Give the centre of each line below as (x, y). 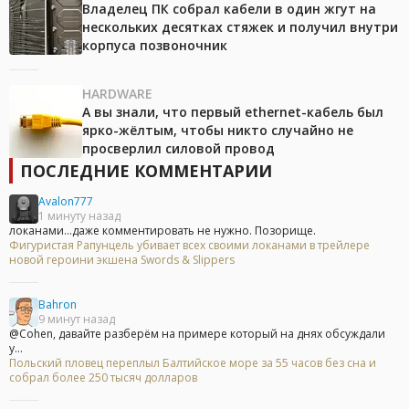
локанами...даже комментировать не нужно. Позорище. (163, 231)
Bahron (58, 305)
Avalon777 (66, 202)
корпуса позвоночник (155, 46)
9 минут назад (77, 320)
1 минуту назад (79, 216)
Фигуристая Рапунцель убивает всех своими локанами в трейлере (189, 246)
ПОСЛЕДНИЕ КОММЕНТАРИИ (146, 171)
